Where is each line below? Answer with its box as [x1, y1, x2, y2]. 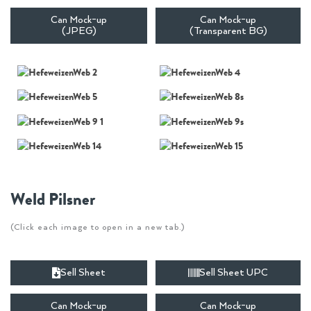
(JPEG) [61, 25, 96, 37]
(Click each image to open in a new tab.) [10, 221, 185, 233]
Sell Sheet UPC [199, 267, 268, 278]
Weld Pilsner [10, 187, 95, 211]
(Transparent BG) [189, 25, 267, 37]
